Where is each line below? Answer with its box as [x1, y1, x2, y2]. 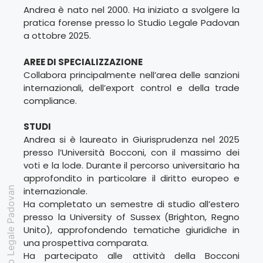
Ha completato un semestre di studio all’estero [23, 198, 240, 210]
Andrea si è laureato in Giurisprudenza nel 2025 [23, 133, 240, 146]
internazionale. [23, 185, 87, 197]
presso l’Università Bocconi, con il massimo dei [23, 146, 240, 159]
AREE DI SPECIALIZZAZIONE [23, 55, 143, 68]
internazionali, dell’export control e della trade [23, 81, 240, 94]
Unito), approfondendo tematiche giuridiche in [23, 224, 240, 236]
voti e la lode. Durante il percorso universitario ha [23, 159, 240, 171]
